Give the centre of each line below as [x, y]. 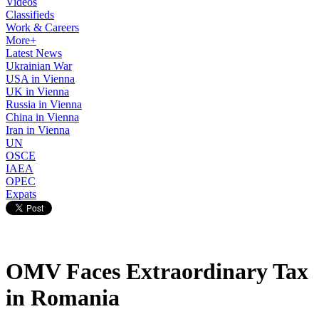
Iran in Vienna [38, 130]
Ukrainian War [39, 66]
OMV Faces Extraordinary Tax [157, 272]
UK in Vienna [37, 91]
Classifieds [30, 15]
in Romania [63, 298]
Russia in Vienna [44, 104]
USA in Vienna [40, 79]
